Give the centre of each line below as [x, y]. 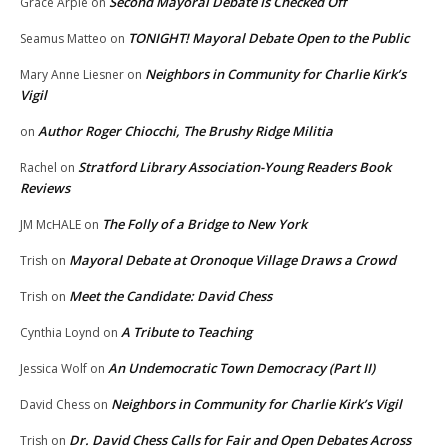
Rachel [38, 168]
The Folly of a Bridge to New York [204, 224]
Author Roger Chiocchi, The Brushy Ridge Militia [185, 131]
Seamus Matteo [63, 39]
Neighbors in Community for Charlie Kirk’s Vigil [256, 404]
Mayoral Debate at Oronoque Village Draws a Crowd [232, 260]
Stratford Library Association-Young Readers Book [234, 167]
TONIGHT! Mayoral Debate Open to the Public [268, 38]
